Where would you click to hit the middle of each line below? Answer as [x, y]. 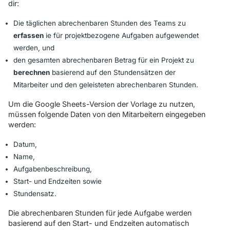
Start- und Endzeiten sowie [57, 181]
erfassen [28, 35]
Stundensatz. [35, 193]
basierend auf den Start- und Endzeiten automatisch [99, 223]
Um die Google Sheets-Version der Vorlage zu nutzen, [102, 104]
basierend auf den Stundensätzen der [113, 72]
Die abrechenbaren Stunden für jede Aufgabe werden [100, 213]
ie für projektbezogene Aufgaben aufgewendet [121, 35]
